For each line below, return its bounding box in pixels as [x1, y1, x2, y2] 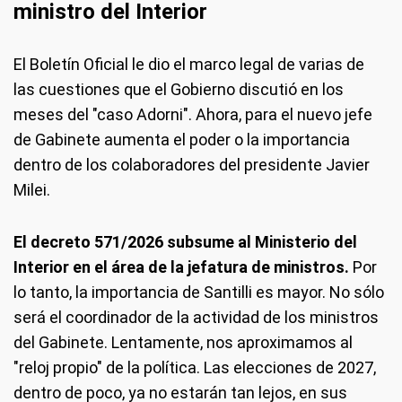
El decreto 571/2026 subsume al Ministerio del [13, 232, 357, 251]
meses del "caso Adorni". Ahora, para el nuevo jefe [13, 104, 372, 124]
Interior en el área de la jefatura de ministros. [13, 257, 353, 276]
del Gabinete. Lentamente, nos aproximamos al [13, 332, 353, 352]
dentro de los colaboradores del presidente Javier [13, 154, 370, 174]
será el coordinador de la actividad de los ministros [13, 307, 379, 327]
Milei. [13, 179, 50, 199]
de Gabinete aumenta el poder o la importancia [13, 129, 350, 149]
